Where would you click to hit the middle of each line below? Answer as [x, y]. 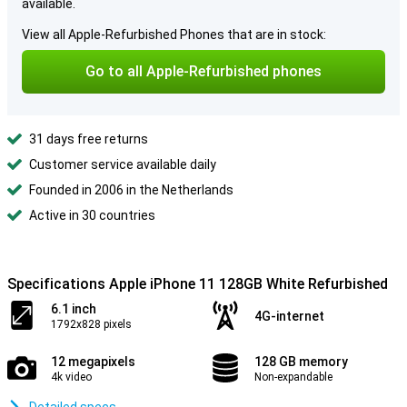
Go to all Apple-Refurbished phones [203, 71]
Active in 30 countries [92, 215]
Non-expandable [293, 377]
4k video [71, 377]
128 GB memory [301, 362]
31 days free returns [89, 139]
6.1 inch [74, 309]
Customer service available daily [123, 164]
